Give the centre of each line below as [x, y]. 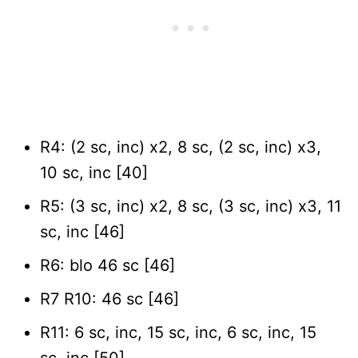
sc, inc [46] [82, 231]
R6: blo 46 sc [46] [107, 265]
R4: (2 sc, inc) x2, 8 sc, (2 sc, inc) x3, [181, 147]
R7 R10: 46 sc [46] [109, 298]
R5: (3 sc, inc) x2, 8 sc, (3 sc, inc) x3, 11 [191, 206]
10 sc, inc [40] [94, 172]
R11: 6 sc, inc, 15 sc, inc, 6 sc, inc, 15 [178, 332]
